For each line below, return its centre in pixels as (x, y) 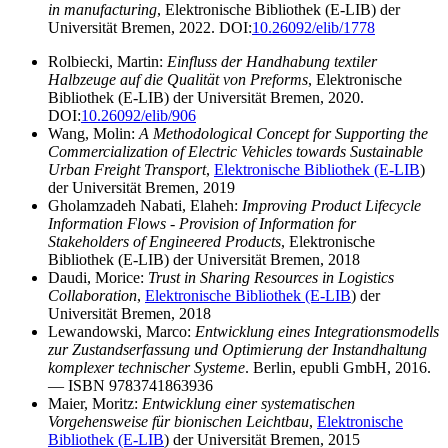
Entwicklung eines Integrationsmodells (317, 332)
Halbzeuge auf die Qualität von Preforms (178, 80)
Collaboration (92, 296)
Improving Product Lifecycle (331, 206)
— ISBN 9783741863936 (130, 386)
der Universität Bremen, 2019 (141, 188)
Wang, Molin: (93, 134)
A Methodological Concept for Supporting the (283, 134)
